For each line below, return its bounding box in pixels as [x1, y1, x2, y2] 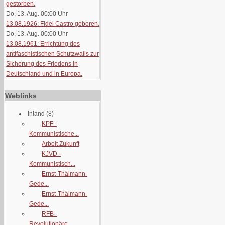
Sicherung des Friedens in [6, 60, 78, 67]
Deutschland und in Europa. [6, 70, 83, 77]
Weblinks [5, 92, 37, 100]
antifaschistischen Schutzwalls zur [6, 50, 99, 57]
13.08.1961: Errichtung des [6, 40, 80, 47]
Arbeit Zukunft [42, 140, 79, 147]
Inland [28, 110, 45, 117]
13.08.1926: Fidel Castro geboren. [6, 20, 100, 27]
